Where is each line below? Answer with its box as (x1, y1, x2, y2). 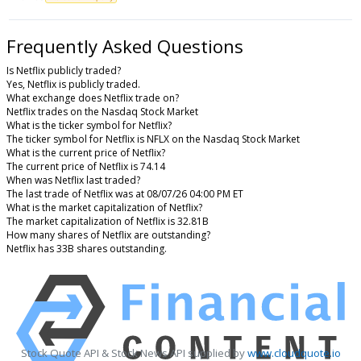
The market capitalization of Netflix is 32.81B (6, 214, 209, 229)
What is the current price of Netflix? (6, 146, 165, 160)
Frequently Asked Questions (6, 34, 243, 59)
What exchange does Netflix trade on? (6, 91, 179, 106)
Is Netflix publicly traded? (6, 64, 121, 78)
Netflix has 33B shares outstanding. (6, 242, 167, 256)
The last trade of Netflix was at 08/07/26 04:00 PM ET (6, 187, 243, 201)
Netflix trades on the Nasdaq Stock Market (6, 105, 198, 119)
